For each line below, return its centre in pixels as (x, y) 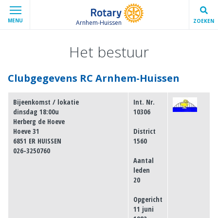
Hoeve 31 (26, 131)
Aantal (144, 161)
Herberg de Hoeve (39, 122)
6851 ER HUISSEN (37, 141)
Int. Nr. (144, 102)
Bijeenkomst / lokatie (46, 102)
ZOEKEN (204, 21)
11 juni (144, 209)
